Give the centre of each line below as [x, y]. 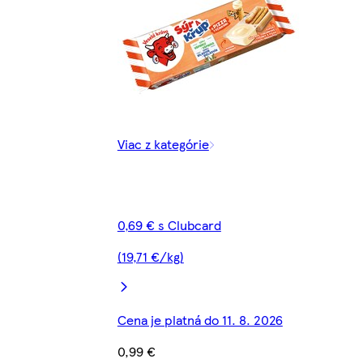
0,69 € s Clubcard [169, 224]
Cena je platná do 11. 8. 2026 [200, 319]
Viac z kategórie [163, 143]
